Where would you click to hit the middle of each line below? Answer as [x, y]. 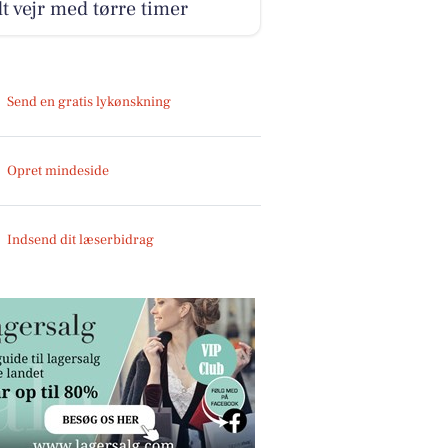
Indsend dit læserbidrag [81, 239]
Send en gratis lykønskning [89, 101]
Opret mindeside [58, 170]
